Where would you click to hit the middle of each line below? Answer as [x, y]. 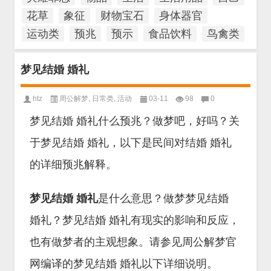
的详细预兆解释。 [73, 165]
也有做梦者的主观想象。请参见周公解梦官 [133, 242]
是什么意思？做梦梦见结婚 [163, 198]
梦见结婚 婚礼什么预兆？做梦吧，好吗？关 [135, 121]
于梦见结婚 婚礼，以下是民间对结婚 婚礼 [131, 143]
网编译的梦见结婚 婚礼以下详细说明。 [124, 264]
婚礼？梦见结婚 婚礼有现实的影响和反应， [135, 220]
